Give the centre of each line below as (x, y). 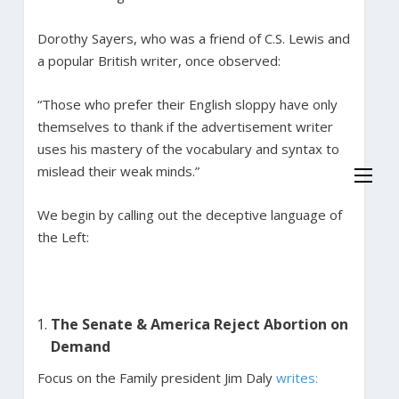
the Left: (65, 236)
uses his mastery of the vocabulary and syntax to (188, 148)
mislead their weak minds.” (120, 171)
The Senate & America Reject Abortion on (199, 324)
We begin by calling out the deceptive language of (189, 214)
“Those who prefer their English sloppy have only (187, 104)
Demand (82, 346)
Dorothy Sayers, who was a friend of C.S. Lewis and (193, 38)
